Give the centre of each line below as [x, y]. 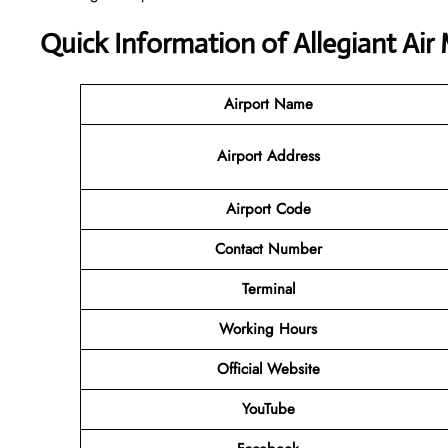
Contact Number [268, 248]
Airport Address [268, 155]
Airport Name [268, 103]
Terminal [268, 288]
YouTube [268, 408]
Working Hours [268, 328]
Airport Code [268, 208]
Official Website [268, 368]
